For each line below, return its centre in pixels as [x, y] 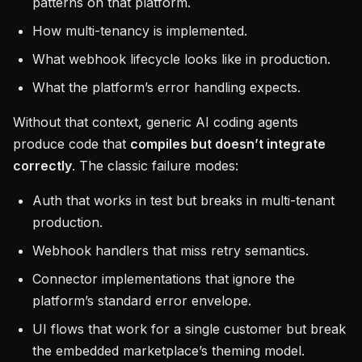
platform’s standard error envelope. [142, 301]
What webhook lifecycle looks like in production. [181, 59]
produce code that [72, 144]
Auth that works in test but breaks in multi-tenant [183, 200]
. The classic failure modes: [155, 166]
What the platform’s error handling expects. [166, 87]
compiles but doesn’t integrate [228, 144]
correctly [42, 166]
